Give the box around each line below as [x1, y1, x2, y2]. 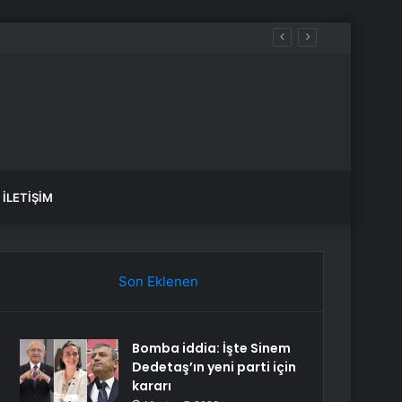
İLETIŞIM [3, 190, 53, 205]
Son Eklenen [118, 273, 198, 290]
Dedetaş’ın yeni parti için [132, 358, 297, 376]
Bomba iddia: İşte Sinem [132, 339, 292, 357]
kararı [132, 377, 172, 395]
